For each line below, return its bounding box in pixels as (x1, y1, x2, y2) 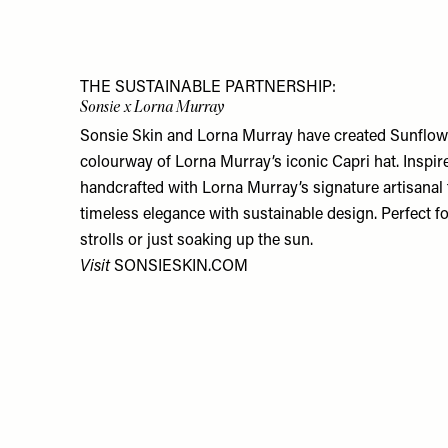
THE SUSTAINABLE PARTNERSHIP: (80, 79, 336, 96)
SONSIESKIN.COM (114, 259, 248, 276)
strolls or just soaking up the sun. (80, 233, 317, 250)
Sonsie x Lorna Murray (80, 96, 225, 116)
